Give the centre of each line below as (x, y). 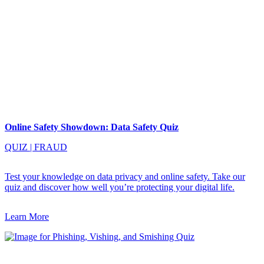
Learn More (27, 217)
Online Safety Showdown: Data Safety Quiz (92, 127)
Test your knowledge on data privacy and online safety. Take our (125, 176)
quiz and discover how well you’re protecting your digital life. (120, 187)
